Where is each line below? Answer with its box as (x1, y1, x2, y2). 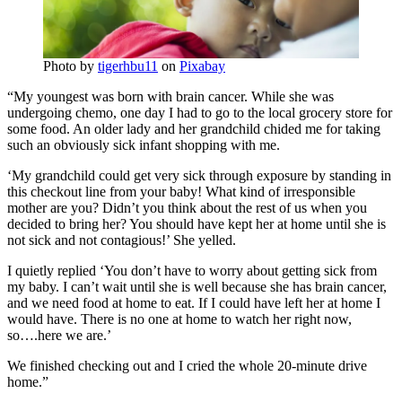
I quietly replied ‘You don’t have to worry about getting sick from (7, 262, 377, 278)
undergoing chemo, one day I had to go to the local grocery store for (7, 104, 392, 120)
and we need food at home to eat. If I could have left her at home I (7, 294, 380, 310)
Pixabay (179, 57, 225, 74)
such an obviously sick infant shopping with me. (7, 136, 280, 153)
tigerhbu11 (98, 57, 158, 74)
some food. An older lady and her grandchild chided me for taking (7, 120, 380, 136)
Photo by (43, 57, 98, 74)
